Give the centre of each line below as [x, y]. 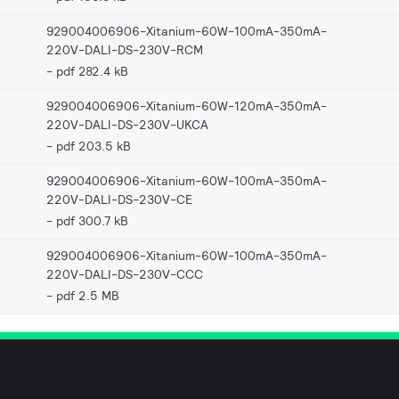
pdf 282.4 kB [92, 71]
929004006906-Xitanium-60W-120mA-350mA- [187, 106]
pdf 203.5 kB [94, 146]
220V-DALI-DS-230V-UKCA [127, 124]
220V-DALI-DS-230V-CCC [125, 274]
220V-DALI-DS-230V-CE [119, 199]
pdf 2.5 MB [88, 295]
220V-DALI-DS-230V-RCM [125, 49]
